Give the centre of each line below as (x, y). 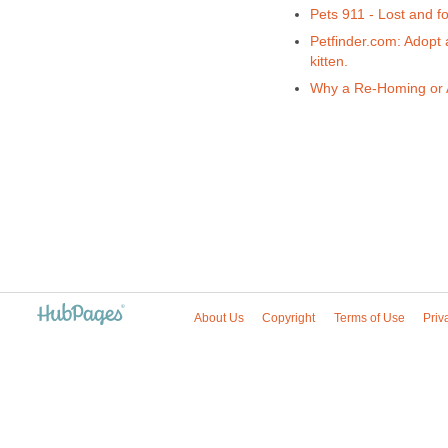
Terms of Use (369, 317)
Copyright (289, 317)
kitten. (328, 61)
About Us (219, 317)
